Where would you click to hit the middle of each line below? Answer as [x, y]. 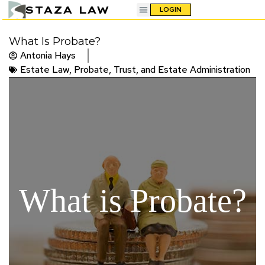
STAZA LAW [67, 9]
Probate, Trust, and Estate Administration [162, 69]
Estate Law [45, 69]
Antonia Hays [48, 55]
